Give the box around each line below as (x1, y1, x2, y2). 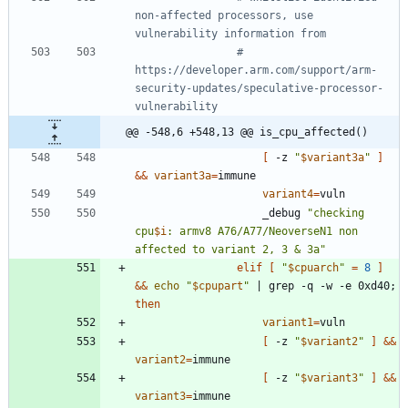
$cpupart (192, 280, 243, 293)
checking (313, 207, 364, 220)
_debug (262, 207, 307, 220)
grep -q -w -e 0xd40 (262, 280, 390, 293)
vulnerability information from (135, 27, 332, 41)
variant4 (262, 188, 313, 201)
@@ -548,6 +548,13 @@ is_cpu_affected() (126, 126, 368, 139)
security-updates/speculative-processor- (135, 82, 383, 96)
